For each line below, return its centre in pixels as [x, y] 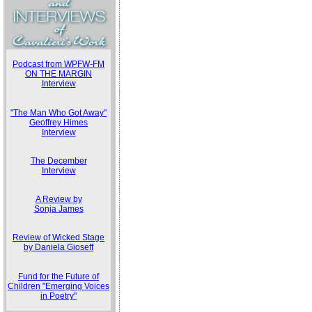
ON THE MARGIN [58, 74]
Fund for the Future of [58, 276]
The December [58, 161]
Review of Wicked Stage [58, 237]
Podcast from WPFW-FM [58, 64]
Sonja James [58, 209]
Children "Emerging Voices [58, 286]
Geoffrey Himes [58, 123]
